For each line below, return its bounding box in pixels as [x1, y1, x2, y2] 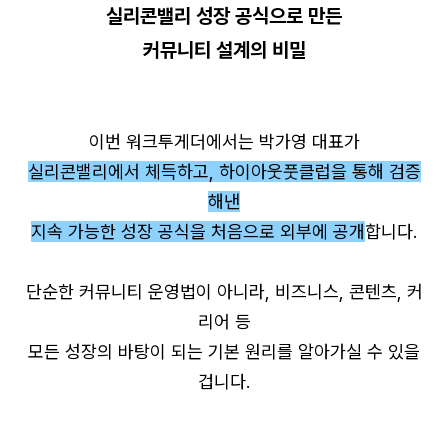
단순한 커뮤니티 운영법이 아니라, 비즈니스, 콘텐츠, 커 [25, 281, 423, 302]
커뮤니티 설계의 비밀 [142, 38, 306, 62]
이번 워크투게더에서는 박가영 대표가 [88, 131, 360, 152]
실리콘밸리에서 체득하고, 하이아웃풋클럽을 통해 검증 [27, 161, 421, 182]
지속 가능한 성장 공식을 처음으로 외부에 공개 [31, 221, 365, 242]
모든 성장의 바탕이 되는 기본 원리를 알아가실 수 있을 [28, 341, 420, 362]
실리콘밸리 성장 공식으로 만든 [106, 4, 342, 28]
